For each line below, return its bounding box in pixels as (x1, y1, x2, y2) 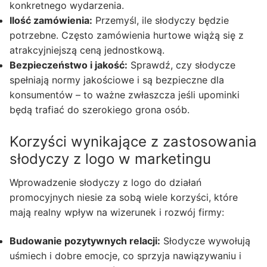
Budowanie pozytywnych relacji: (10, 234, 160, 247)
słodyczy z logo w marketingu (10, 150, 211, 168)
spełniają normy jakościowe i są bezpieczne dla (10, 74, 224, 86)
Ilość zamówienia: (10, 14, 92, 27)
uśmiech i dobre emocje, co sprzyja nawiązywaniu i (10, 249, 241, 262)
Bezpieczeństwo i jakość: (10, 59, 128, 72)
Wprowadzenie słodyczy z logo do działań (10, 176, 201, 189)
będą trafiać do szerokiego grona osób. (10, 104, 190, 116)
